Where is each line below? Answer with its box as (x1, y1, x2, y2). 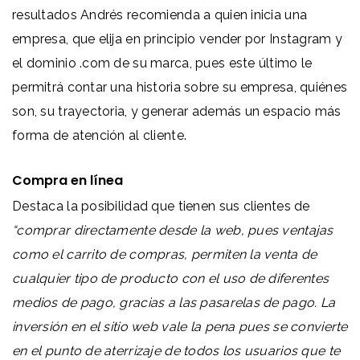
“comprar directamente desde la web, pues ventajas (12, 222, 333, 238)
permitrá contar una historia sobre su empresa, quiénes (12, 79, 348, 95)
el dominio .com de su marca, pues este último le (12, 55, 313, 71)
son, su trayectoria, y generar (12, 103, 192, 119)
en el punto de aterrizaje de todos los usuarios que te (12, 342, 341, 358)
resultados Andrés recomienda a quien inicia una (12, 6, 308, 22)
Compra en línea (12, 170, 123, 190)
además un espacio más (191, 103, 342, 119)
